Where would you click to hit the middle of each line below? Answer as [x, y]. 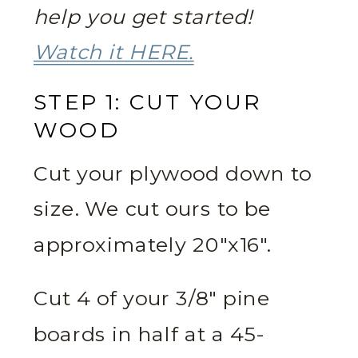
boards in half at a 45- [149, 335]
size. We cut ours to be [153, 210]
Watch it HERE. [114, 53]
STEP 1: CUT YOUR [147, 103]
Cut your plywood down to [173, 174]
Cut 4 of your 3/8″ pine [152, 299]
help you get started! [144, 18]
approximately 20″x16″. [152, 245]
